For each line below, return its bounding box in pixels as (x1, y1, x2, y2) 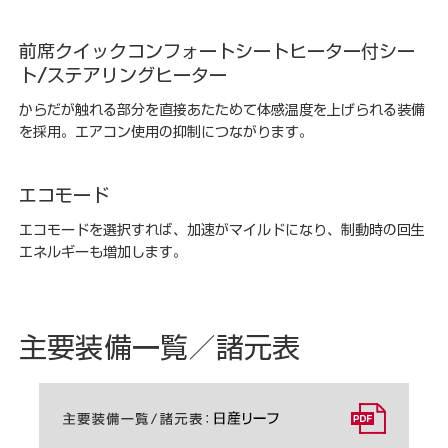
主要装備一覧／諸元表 (19, 331, 301, 360)
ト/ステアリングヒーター (19, 64, 228, 83)
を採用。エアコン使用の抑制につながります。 (19, 123, 314, 138)
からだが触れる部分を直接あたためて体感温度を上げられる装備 (19, 101, 426, 116)
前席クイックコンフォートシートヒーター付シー (19, 40, 416, 59)
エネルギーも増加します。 (19, 244, 188, 259)
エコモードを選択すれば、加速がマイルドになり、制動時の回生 (19, 222, 426, 237)
